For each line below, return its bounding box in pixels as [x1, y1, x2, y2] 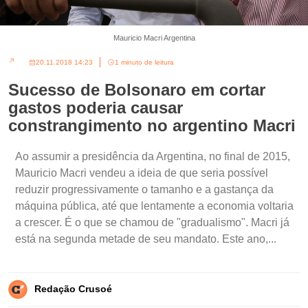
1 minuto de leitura [115, 58, 174, 67]
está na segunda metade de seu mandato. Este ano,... [15, 233, 276, 245]
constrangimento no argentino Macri [8, 116, 296, 135]
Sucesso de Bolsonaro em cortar [8, 80, 265, 100]
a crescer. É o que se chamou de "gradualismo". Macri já [15, 217, 289, 229]
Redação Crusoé [34, 283, 112, 295]
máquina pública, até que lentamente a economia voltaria [15, 200, 294, 212]
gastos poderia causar [8, 98, 183, 118]
